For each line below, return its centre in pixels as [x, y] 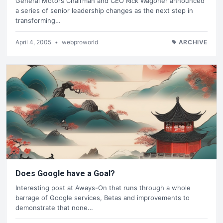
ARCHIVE [193, 42]
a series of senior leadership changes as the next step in [104, 11]
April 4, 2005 [34, 42]
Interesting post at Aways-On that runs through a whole [103, 187]
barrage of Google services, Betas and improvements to [103, 197]
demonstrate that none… [54, 207]
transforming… [38, 21]
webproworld [80, 42]
